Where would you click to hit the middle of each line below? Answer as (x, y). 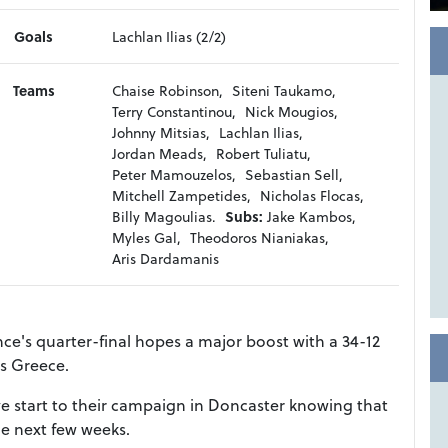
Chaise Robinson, (168, 91)
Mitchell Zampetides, (182, 196)
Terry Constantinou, (174, 112)
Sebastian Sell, (294, 175)
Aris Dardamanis (166, 259)
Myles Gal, (147, 238)
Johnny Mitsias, (161, 133)
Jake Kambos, (312, 217)
